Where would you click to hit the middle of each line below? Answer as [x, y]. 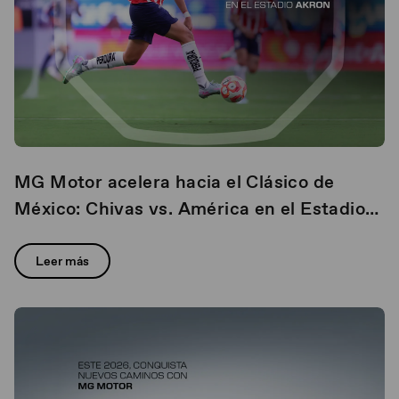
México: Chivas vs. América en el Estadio [50, 208]
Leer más [62, 261]
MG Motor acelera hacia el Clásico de [175, 182]
